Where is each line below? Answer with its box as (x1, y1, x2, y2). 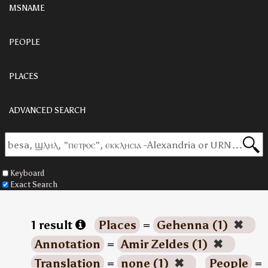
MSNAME (9, 3, 45, 13)
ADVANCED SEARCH (9, 105, 86, 115)
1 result (31, 218, 75, 232)
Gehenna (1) (156, 218, 231, 232)
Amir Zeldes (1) (120, 237, 211, 251)
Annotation (34, 237, 100, 251)
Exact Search (10, 179, 57, 190)
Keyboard (10, 168, 44, 178)
